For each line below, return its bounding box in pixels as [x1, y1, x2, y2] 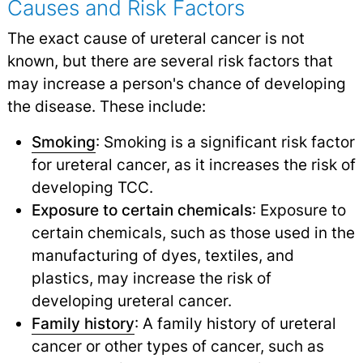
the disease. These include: [6, 96, 206, 117]
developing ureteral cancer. [31, 291, 232, 311]
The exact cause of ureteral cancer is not [6, 28, 305, 49]
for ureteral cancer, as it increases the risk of [31, 155, 356, 175]
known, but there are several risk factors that [6, 51, 333, 71]
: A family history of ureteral [134, 314, 336, 334]
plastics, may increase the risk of [31, 268, 271, 288]
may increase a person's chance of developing [6, 74, 346, 94]
